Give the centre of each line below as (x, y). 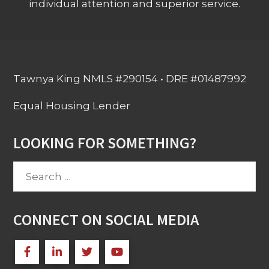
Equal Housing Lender (72, 106)
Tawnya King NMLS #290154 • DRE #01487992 (130, 79)
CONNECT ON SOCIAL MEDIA (107, 220)
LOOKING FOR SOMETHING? (105, 143)
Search (31, 170)
